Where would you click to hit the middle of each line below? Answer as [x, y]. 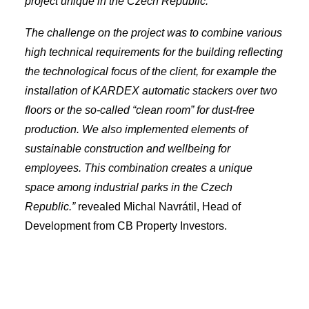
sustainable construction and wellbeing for [128, 149]
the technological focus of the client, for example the [151, 71]
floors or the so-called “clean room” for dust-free [140, 110]
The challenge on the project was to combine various [153, 33]
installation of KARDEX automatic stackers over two [151, 91]
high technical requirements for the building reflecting [154, 52]
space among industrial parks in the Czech [129, 187]
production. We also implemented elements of [136, 129]
